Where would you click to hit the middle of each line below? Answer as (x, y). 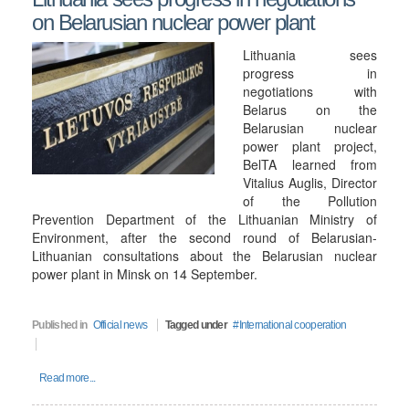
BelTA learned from (310, 164)
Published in (60, 325)
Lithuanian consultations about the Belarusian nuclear (204, 256)
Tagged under (196, 325)
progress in (310, 73)
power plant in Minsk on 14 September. (145, 274)
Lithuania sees (310, 55)
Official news (120, 325)
